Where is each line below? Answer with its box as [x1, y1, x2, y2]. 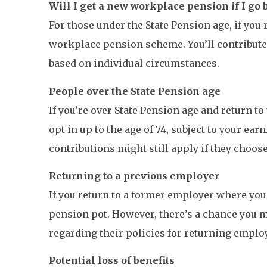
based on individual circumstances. [49, 57, 219, 70]
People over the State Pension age [49, 85, 221, 97]
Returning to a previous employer [49, 169, 219, 182]
